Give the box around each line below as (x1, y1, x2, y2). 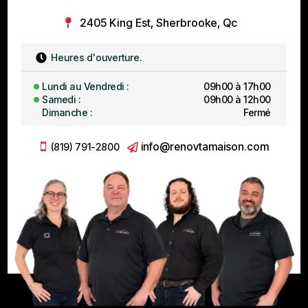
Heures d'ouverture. (50, 51, 142, 63)
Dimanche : (42, 106, 93, 118)
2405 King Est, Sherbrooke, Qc (80, 15, 237, 30)
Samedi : (42, 93, 81, 105)
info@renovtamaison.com (141, 140, 269, 153)
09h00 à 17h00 (203, 80, 271, 92)
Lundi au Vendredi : (42, 80, 129, 92)
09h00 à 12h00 (203, 93, 271, 105)
